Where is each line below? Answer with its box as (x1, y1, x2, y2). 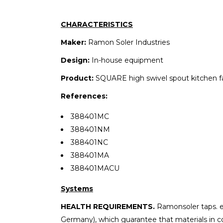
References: (61, 91, 108, 101)
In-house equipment (90, 55, 163, 65)
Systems (61, 184, 93, 193)
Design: (61, 55, 90, 65)
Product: (61, 73, 96, 83)
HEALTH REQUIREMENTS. (61, 202, 157, 211)
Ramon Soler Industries (86, 37, 170, 47)
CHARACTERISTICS (61, 19, 133, 29)
